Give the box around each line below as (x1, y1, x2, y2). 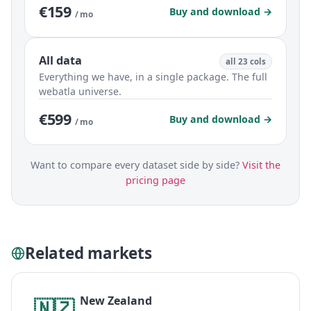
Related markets (25, 242, 152, 264)
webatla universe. (39, 85, 121, 99)
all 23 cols (226, 56, 266, 67)
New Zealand (80, 293, 152, 309)
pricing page (126, 174, 185, 187)
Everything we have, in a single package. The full (39, 70, 267, 84)
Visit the (242, 158, 280, 172)
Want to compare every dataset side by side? (31, 158, 242, 172)
